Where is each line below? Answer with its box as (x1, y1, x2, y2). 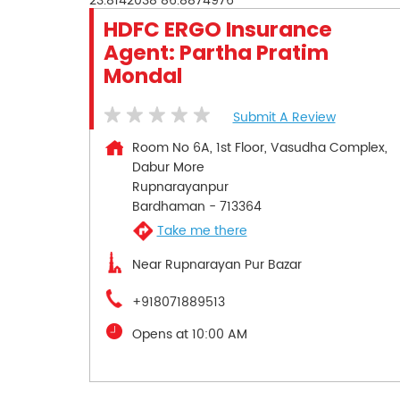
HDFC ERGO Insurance (103, 14, 332, 44)
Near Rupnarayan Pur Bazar (131, 254, 302, 275)
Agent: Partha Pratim (103, 37, 329, 67)
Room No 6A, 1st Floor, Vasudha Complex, (131, 137, 387, 158)
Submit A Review (232, 106, 336, 128)
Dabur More (131, 156, 204, 178)
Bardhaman (131, 196, 205, 217)
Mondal (103, 61, 182, 90)
